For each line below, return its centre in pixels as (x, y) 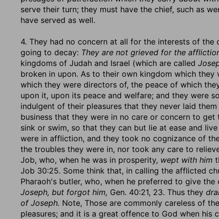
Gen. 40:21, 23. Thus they (157, 192)
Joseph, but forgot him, (64, 192)
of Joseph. (40, 203)
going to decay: (51, 52)
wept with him (186, 160)
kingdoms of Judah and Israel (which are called (109, 63)
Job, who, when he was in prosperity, (90, 160)
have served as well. (58, 20)
